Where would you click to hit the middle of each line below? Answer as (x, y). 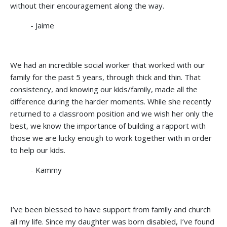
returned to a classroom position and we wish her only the (112, 113)
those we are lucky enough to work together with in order (111, 138)
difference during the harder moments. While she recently (111, 101)
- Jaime (42, 25)
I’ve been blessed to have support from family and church (110, 209)
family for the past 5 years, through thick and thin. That (105, 77)
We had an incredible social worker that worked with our (108, 65)
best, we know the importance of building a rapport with (108, 125)
